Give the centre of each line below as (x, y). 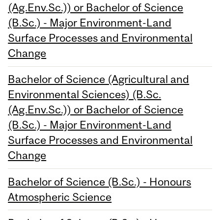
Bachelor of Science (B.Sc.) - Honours (100, 181)
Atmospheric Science (60, 197)
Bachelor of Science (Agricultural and (99, 79)
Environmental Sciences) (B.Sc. (85, 95)
